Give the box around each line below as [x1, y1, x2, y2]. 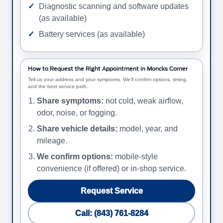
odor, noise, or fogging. [37, 108, 117, 117]
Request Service [80, 186, 143, 195]
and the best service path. [28, 83, 88, 89]
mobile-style [113, 152, 158, 161]
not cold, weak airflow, [104, 96, 183, 105]
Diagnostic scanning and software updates [39, 1, 189, 10]
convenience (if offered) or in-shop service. [37, 164, 186, 173]
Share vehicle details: [37, 124, 117, 133]
